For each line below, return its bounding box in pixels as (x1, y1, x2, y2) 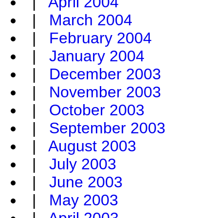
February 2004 (49, 29, 152, 47)
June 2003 (49, 173, 123, 191)
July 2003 (49, 155, 116, 173)
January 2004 (49, 47, 145, 65)
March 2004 (49, 11, 132, 29)
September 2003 (49, 119, 165, 137)
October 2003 (49, 101, 145, 119)
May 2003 (49, 191, 118, 209)
